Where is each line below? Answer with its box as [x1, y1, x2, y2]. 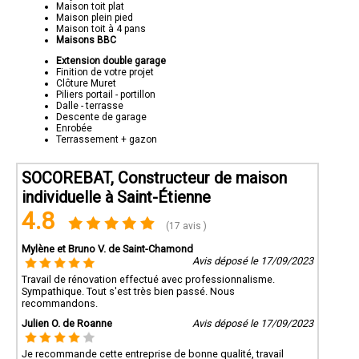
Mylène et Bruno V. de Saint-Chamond [22, 243, 193, 256]
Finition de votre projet [56, 67, 154, 79]
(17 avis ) [163, 220, 208, 232]
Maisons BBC [56, 34, 116, 46]
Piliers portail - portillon [56, 89, 155, 101]
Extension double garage [56, 55, 166, 67]
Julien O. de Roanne [22, 317, 112, 330]
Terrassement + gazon [56, 134, 157, 146]
